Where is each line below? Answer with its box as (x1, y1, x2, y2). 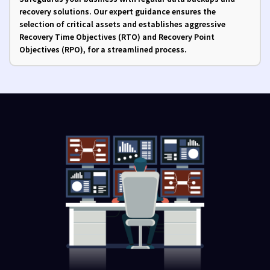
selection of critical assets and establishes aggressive (19, 18, 225, 30)
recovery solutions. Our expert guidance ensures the (19, 5, 216, 17)
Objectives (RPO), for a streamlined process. (19, 43, 187, 55)
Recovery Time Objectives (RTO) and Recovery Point (19, 31, 215, 42)
